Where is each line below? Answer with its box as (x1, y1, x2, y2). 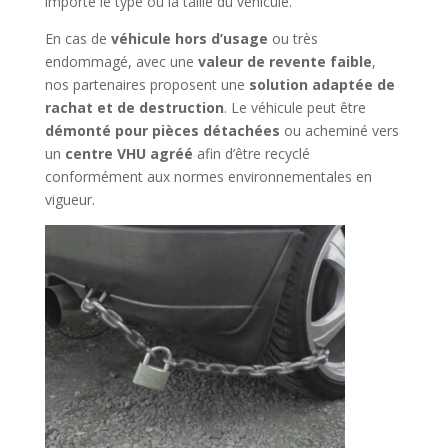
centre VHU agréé (64, 143, 193, 163)
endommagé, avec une (44, 51, 198, 71)
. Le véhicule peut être (223, 97, 366, 117)
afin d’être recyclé (192, 143, 310, 163)
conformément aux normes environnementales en (44, 166, 372, 186)
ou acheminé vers (279, 120, 399, 140)
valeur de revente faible (197, 51, 372, 71)
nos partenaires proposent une (44, 74, 249, 94)
